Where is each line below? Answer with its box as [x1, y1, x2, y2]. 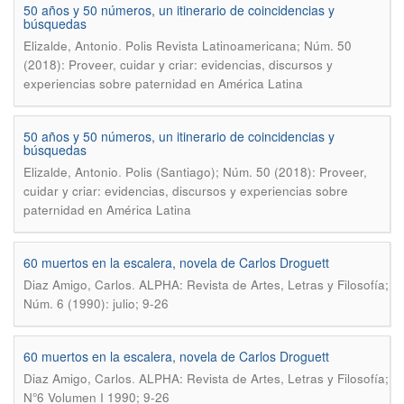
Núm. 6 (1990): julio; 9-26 [23, 295, 169, 312]
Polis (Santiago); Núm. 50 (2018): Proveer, [125, 163, 367, 180]
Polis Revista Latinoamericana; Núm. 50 [125, 37, 352, 54]
